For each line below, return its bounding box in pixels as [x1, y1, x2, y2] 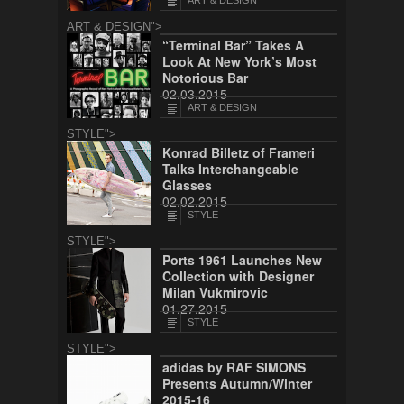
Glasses [162, 176, 212, 194]
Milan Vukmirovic [162, 283, 268, 301]
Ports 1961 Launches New [162, 251, 322, 269]
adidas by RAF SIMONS [162, 358, 306, 376]
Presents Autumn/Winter [162, 374, 312, 392]
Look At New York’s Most [162, 52, 317, 70]
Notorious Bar [162, 69, 248, 87]
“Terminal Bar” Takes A [162, 36, 304, 54]
